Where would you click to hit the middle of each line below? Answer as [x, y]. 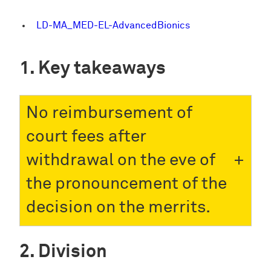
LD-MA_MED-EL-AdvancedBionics [113, 25]
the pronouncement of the [126, 184]
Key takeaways [102, 68]
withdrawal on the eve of [121, 160]
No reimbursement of [109, 113]
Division [73, 252]
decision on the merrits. [118, 207]
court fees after [86, 136]
